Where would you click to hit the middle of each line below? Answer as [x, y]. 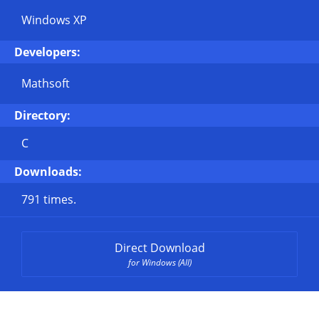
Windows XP [54, 20]
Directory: [42, 115]
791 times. [49, 199]
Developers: [47, 52]
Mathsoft [46, 83]
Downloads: [48, 172]
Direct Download [159, 248]
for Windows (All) [159, 262]
